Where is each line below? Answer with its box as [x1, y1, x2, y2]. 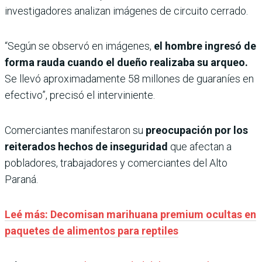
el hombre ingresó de [151, 40, 256, 53]
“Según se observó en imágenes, [5, 40, 151, 53]
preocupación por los [146, 124, 248, 137]
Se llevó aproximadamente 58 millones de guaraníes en [5, 73, 254, 85]
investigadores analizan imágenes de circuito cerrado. [5, 5, 248, 18]
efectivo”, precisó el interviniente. [5, 89, 155, 102]
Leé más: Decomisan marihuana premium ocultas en [5, 208, 256, 221]
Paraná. [5, 173, 38, 186]
